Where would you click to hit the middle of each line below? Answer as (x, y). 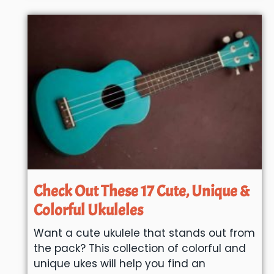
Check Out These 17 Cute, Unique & (142, 191)
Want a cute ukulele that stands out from (144, 233)
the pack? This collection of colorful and (139, 249)
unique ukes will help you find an (119, 264)
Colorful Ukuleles (88, 210)
